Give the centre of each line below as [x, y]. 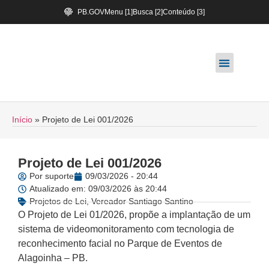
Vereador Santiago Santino [142, 201]
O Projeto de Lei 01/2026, [74, 215]
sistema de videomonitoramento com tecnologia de [126, 229]
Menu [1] [119, 12]
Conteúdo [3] [184, 12]
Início [22, 120]
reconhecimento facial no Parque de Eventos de [120, 243]
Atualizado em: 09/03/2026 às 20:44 [98, 189]
